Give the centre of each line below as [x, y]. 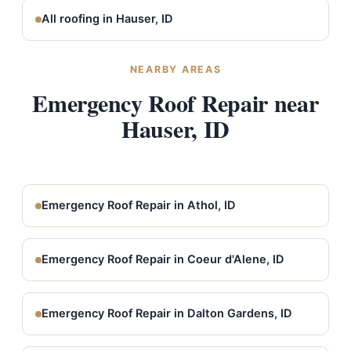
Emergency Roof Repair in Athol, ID [139, 205]
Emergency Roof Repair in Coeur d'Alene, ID [163, 259]
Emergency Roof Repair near [175, 103]
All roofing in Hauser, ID [107, 19]
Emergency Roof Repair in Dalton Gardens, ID [167, 313]
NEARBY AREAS [175, 69]
